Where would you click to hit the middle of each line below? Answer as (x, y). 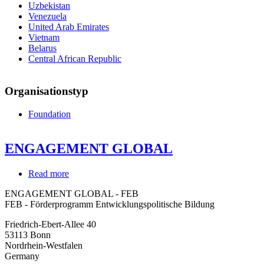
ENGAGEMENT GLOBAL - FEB (72, 193)
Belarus (42, 48)
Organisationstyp (47, 91)
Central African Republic (75, 59)
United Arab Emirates (69, 27)
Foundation (49, 114)
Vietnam (44, 38)
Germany (22, 256)
